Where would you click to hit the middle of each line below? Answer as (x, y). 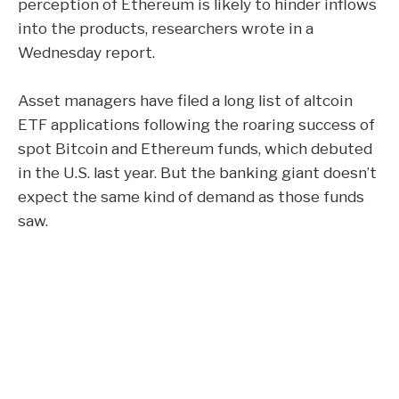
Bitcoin (81, 148)
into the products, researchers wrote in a (166, 28)
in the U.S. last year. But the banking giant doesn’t (197, 172)
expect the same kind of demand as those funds (191, 196)
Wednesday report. (86, 53)
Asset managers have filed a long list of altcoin (185, 100)
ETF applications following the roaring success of (196, 124)
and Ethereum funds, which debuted (240, 148)
